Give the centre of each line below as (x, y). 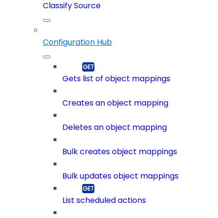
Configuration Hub (77, 42)
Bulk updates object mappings (120, 176)
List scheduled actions (104, 200)
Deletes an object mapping (115, 127)
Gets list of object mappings (116, 79)
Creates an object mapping (115, 103)
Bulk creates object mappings (120, 152)
